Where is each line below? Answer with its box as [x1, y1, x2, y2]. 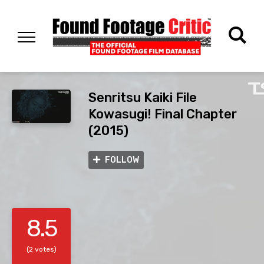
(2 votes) [26, 245, 57, 254]
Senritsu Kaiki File [88, 90, 197, 106]
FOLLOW [105, 155, 139, 166]
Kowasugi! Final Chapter [88, 106, 237, 123]
